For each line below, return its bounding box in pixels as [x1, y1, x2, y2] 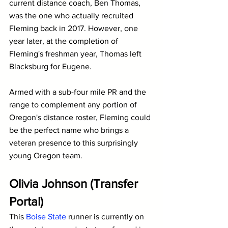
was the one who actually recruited [9, 11, 135, 20]
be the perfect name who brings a [9, 125, 131, 134]
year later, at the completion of [9, 36, 120, 45]
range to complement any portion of [9, 100, 139, 109]
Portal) [9, 194, 43, 208]
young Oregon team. [9, 151, 82, 160]
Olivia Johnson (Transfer [9, 176, 141, 190]
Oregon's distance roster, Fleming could [9, 112, 153, 122]
